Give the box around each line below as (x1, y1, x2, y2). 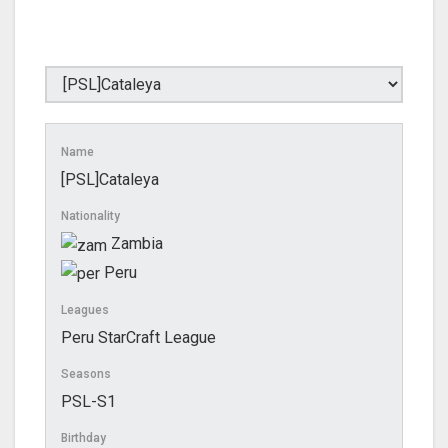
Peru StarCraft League (61, 327, 216, 347)
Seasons (61, 366, 111, 381)
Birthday (61, 430, 106, 445)
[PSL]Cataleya (61, 170, 159, 190)
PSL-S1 (61, 391, 116, 411)
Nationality (61, 209, 120, 224)
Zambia (107, 234, 163, 254)
